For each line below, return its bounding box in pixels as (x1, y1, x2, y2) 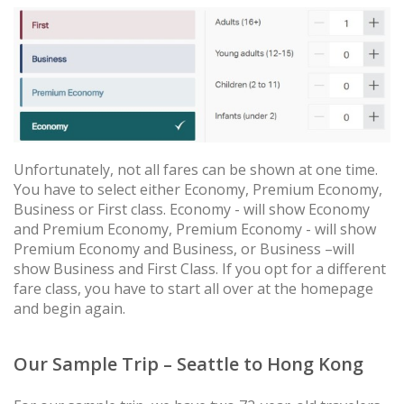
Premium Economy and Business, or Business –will (14, 239, 354, 260)
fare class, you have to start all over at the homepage (14, 279, 373, 299)
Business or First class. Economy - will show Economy (14, 199, 370, 220)
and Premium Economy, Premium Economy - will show (14, 219, 376, 240)
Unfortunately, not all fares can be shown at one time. (14, 160, 378, 180)
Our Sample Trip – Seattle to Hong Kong (14, 352, 363, 377)
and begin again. (14, 298, 125, 319)
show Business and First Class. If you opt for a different (14, 259, 386, 280)
